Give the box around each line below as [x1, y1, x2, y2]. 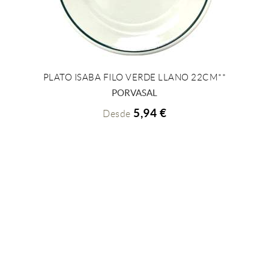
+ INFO [112, 82, 142, 92]
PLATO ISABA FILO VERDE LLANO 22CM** [43, 72, 226, 82]
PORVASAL [112, 87, 157, 98]
